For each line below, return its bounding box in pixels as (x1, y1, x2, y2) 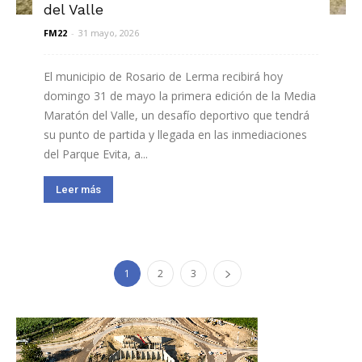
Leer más (56, 183, 101, 196)
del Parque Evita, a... (44, 145, 148, 162)
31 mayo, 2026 (78, 26, 139, 39)
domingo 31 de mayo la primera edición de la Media (44, 87, 316, 103)
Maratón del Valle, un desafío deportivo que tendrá (44, 107, 309, 123)
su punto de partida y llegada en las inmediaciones (44, 126, 307, 142)
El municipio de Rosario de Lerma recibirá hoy (44, 68, 283, 84)
